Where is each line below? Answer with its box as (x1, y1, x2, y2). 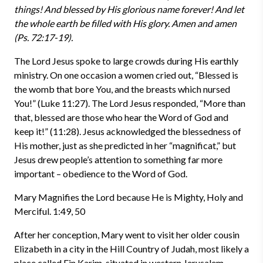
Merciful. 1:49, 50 (14, 205, 85, 217)
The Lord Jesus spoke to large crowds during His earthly (14, 55, 238, 66)
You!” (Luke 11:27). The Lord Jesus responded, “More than (14, 97, 245, 109)
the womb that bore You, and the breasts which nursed (14, 83, 230, 95)
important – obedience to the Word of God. (14, 168, 187, 179)
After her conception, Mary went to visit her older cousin (14, 229, 240, 240)
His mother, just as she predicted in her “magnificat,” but (14, 140, 236, 151)
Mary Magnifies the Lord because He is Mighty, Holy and (14, 191, 243, 203)
